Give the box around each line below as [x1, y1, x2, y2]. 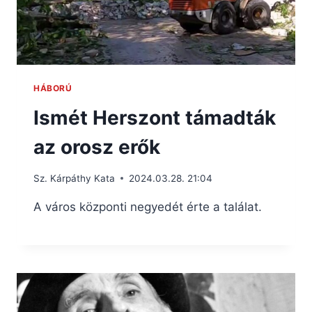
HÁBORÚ [33, 83, 72, 94]
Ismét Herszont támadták [33, 106, 276, 130]
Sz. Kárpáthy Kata [33, 172, 115, 184]
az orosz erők [33, 135, 160, 159]
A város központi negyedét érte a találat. [33, 199, 262, 214]
